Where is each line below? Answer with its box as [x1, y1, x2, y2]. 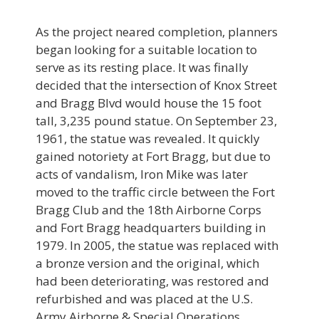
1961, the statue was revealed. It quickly [36, 130, 260, 147]
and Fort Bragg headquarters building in [36, 219, 266, 236]
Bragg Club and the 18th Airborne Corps [36, 201, 261, 218]
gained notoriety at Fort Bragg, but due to [36, 147, 271, 164]
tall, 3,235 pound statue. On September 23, [36, 112, 277, 129]
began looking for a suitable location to [36, 41, 257, 58]
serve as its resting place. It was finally [36, 58, 249, 75]
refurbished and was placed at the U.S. [36, 290, 253, 307]
